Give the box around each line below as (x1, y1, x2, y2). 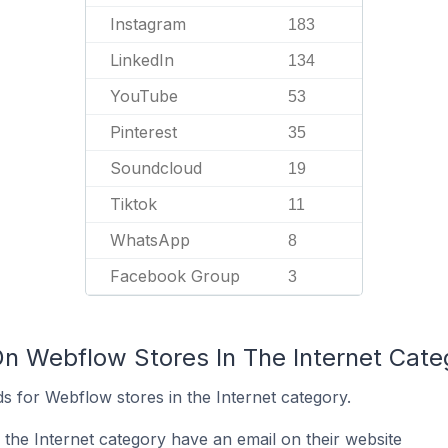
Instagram (110, 14, 186, 34)
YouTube (110, 86, 178, 106)
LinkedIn (110, 50, 174, 70)
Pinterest (110, 122, 177, 142)
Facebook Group (110, 266, 240, 286)
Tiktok (110, 194, 157, 214)
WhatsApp (110, 230, 190, 250)
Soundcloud (110, 158, 202, 178)
